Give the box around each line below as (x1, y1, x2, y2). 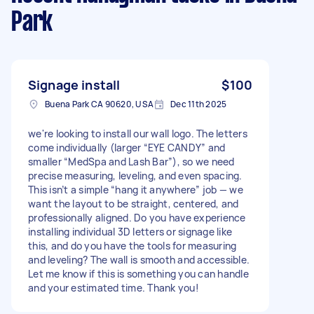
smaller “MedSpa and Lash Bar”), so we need (28, 154, 235, 168)
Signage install (28, 76, 121, 93)
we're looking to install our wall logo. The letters (28, 126, 247, 140)
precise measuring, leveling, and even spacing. (28, 168, 243, 182)
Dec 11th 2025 (170, 97, 227, 110)
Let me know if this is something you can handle (28, 266, 249, 280)
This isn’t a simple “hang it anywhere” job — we (28, 182, 243, 196)
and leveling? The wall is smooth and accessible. (28, 252, 250, 266)
